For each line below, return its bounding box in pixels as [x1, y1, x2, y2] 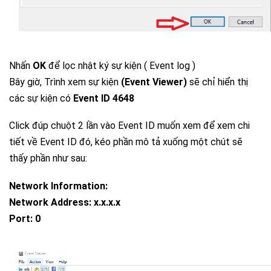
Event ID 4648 [73, 93, 134, 105]
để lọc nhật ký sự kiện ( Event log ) [46, 60, 195, 72]
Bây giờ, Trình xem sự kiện [9, 76, 121, 88]
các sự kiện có [9, 93, 73, 105]
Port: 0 [9, 212, 41, 224]
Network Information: [9, 180, 108, 192]
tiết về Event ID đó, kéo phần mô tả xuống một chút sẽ [9, 136, 243, 148]
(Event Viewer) [121, 76, 187, 88]
